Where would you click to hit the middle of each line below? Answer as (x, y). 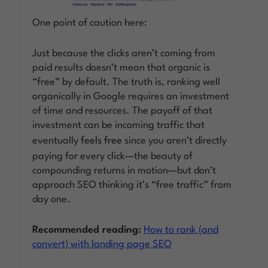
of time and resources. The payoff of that (123, 111)
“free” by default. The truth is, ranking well (127, 82)
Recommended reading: (87, 230)
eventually (57, 141)
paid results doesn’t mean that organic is (121, 68)
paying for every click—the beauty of (113, 156)
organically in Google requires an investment (131, 96)
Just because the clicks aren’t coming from (124, 53)
